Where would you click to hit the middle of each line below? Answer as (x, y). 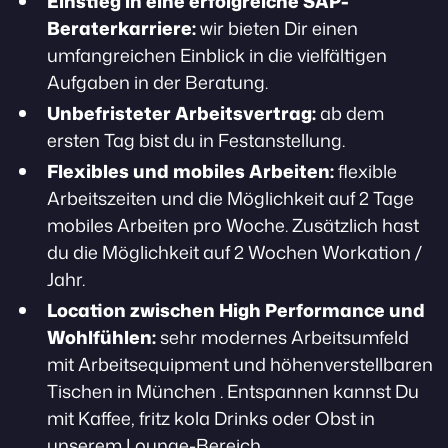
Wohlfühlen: (101, 337)
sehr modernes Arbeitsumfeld (282, 337)
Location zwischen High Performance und (236, 310)
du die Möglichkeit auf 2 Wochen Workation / (234, 252)
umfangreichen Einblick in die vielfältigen (217, 55)
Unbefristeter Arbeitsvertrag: (181, 113)
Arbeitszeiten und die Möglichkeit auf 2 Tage (230, 198)
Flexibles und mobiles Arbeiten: (190, 171)
